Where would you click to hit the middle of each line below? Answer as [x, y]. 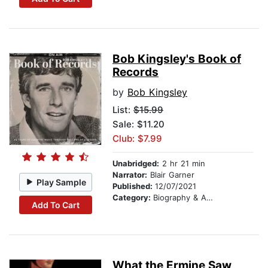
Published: [134, 186]
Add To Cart [55, 205]
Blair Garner [171, 175]
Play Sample [62, 182]
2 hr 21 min [182, 164]
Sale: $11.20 [138, 124]
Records [135, 72]
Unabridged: [136, 164]
